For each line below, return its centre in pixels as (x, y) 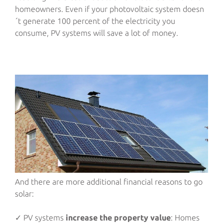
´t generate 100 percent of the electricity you (95, 21)
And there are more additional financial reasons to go (109, 181)
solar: (24, 193)
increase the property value (118, 217)
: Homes (185, 217)
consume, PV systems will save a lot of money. (97, 33)
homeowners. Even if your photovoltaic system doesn (110, 9)
